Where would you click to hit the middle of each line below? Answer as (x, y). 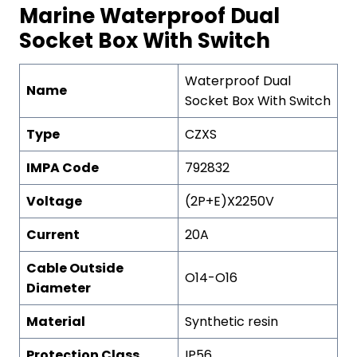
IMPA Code (63, 167)
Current (53, 234)
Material (56, 321)
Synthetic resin (231, 321)
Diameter (59, 288)
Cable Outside (75, 268)
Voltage (54, 201)
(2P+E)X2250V (229, 201)
